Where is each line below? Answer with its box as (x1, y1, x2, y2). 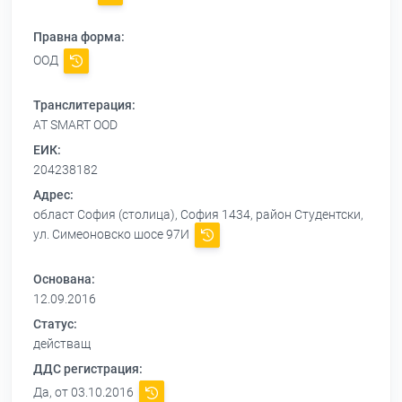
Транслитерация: (33, 98, 135, 113)
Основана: (33, 272, 95, 287)
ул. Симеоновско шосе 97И (33, 227, 192, 242)
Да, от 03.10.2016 (33, 385, 136, 400)
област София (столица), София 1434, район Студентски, (33, 207, 363, 223)
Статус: (33, 317, 77, 332)
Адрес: (33, 188, 74, 203)
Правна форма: (33, 30, 125, 45)
